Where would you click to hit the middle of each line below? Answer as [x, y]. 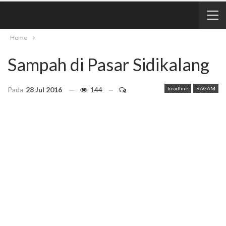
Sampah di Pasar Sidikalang [108, 64]
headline [178, 88]
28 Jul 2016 [44, 90]
